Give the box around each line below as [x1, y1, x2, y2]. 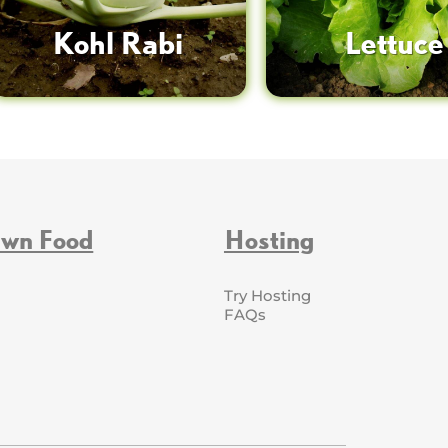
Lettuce [343, 24, 444, 61]
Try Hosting [223, 285, 311, 305]
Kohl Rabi [52, 24, 184, 61]
